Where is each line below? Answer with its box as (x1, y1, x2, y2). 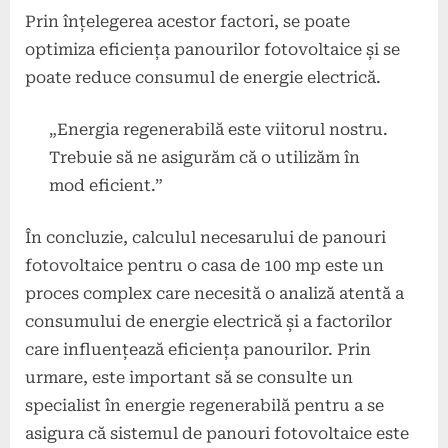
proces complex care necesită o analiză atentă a (25, 284, 404, 304)
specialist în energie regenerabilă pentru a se (25, 396, 384, 416)
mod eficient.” (49, 176, 163, 196)
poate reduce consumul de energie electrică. (25, 68, 381, 88)
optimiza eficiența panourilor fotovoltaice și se (25, 40, 400, 60)
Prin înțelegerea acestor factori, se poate (25, 12, 350, 32)
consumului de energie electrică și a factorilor (25, 312, 392, 332)
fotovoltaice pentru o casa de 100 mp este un (25, 256, 384, 276)
